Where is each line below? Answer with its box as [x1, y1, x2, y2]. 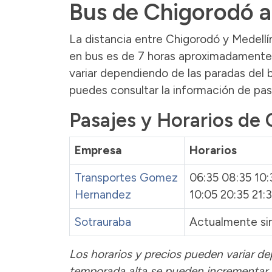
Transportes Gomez [75, 170, 178, 185]
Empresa [75, 143, 121, 157]
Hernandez [75, 187, 131, 202]
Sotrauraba [75, 214, 131, 229]
